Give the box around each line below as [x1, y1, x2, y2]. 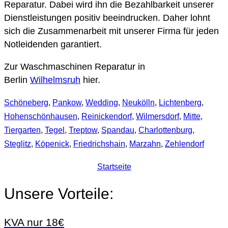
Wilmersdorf [136, 112, 179, 121]
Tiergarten [4, 126, 41, 135]
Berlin [4, 75, 30, 85]
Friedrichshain [73, 139, 125, 149]
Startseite [97, 162, 131, 172]
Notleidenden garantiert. [4, 39, 102, 50]
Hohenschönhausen [4, 112, 77, 121]
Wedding [85, 98, 118, 107]
